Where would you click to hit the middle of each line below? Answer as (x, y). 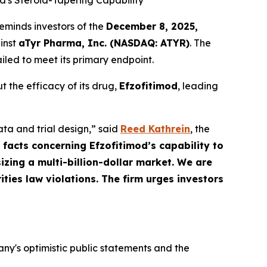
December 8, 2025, (152, 26)
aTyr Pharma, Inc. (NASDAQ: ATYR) (104, 43)
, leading (198, 86)
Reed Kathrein (155, 129)
